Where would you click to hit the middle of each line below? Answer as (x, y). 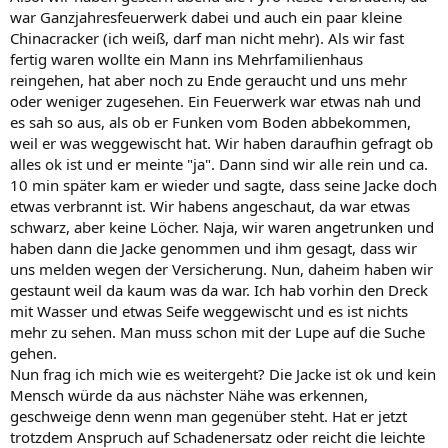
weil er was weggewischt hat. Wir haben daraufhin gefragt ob (221, 143)
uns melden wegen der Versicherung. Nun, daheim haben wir (221, 269)
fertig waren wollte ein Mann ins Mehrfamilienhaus (186, 59)
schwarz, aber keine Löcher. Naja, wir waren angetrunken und (222, 227)
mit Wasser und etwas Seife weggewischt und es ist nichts (209, 311)
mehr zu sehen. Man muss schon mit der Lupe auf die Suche (217, 332)
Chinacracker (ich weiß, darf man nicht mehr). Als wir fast (207, 38)
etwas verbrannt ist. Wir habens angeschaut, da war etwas (210, 206)
